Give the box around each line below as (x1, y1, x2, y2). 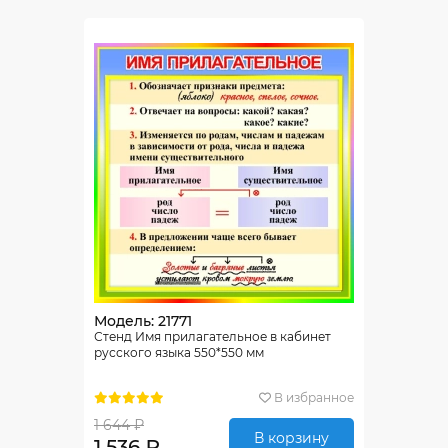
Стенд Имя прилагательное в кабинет (94, 329, 331, 344)
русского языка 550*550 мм (94, 345, 264, 360)
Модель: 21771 (94, 312, 192, 330)
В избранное (274, 389, 354, 405)
